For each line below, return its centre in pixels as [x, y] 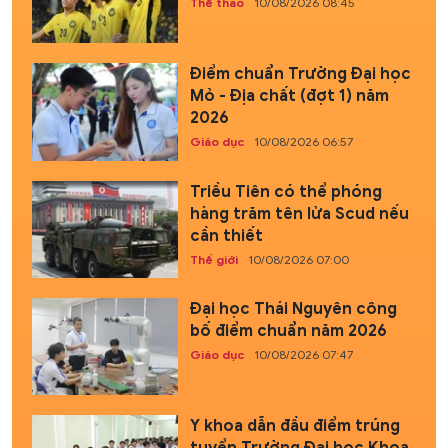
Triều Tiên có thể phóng [285, 191]
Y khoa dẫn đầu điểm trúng [294, 426]
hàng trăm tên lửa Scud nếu [299, 213]
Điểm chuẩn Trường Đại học [300, 74]
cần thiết [226, 235]
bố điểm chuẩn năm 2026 [288, 330]
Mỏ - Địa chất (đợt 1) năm [289, 96]
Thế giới [213, 259]
